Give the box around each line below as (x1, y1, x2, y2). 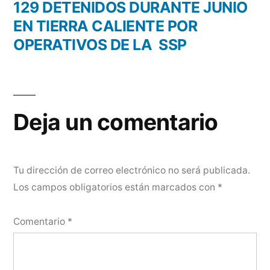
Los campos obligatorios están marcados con (13, 181, 218, 193)
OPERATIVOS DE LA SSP (13, 36, 187, 54)
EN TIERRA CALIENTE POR (13, 17, 198, 35)
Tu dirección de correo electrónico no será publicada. (13, 165, 250, 176)
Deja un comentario (13, 108, 218, 136)
